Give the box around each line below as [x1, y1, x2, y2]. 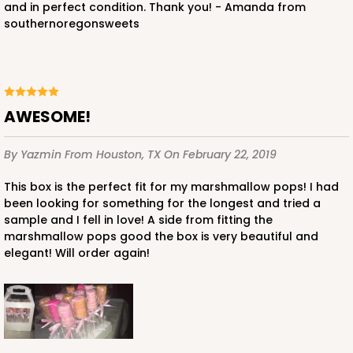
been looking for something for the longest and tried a [4, 195, 321, 212]
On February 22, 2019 [164, 147, 277, 163]
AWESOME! [16, 106, 91, 128]
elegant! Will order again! [4, 245, 150, 262]
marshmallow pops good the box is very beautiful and [4, 229, 318, 245]
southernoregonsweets [4, 16, 139, 32]
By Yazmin [4, 147, 65, 163]
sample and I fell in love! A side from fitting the [4, 212, 273, 229]
